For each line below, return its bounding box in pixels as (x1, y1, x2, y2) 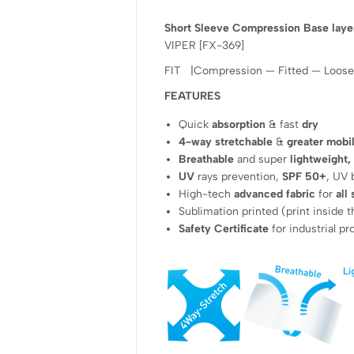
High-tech (179, 186, 235, 201)
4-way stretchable (179, 134, 273, 149)
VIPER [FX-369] (164, 38, 244, 52)
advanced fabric (234, 186, 316, 201)
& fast (265, 117, 303, 131)
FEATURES (164, 88, 220, 103)
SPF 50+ (282, 169, 327, 183)
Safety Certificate (179, 221, 269, 235)
